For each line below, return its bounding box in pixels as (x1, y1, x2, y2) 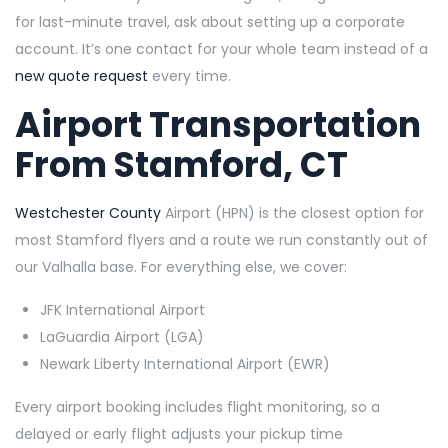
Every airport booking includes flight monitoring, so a (15, 396, 380, 417)
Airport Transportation (15, 99, 421, 149)
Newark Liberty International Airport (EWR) (40, 353, 330, 374)
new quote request (15, 65, 152, 86)
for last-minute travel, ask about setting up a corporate (15, 11, 405, 32)
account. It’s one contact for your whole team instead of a (15, 38, 428, 59)
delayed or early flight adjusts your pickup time (15, 423, 343, 444)
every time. (152, 65, 231, 86)
